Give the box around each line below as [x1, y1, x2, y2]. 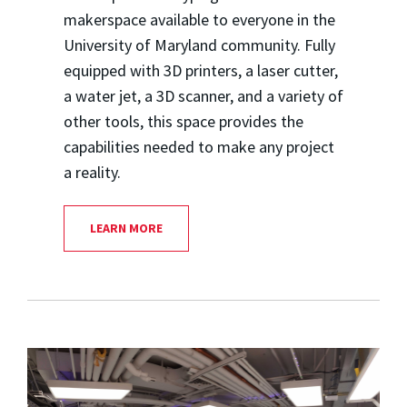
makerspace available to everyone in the [63, 9, 335, 31]
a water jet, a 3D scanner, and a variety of [63, 85, 343, 107]
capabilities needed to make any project [63, 136, 334, 158]
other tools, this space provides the [63, 111, 303, 133]
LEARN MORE [89, 220, 163, 237]
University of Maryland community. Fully [63, 35, 335, 56]
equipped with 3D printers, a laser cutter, [63, 60, 338, 82]
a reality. [63, 162, 121, 184]
